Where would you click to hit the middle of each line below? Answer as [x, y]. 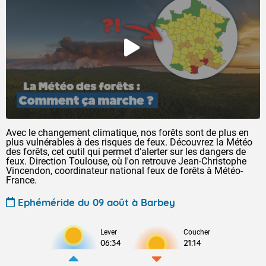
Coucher [197, 232]
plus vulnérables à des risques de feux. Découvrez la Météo [129, 142]
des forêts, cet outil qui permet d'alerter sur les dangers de [126, 152]
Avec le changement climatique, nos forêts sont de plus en [127, 133]
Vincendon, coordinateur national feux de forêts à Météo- [124, 171]
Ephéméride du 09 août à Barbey [96, 202]
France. [21, 180]
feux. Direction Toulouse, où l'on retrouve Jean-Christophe [126, 161]
